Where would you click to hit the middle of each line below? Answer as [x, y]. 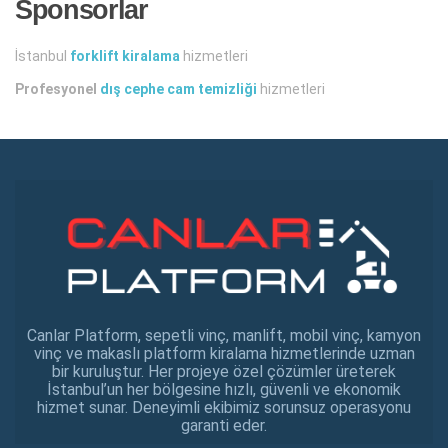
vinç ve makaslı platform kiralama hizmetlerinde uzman [224, 354]
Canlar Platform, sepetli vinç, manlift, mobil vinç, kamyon [224, 336]
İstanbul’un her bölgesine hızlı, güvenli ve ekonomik [224, 390]
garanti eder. [224, 426]
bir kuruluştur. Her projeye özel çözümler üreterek [224, 372]
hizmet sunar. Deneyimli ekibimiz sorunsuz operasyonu [224, 408]
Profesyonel [57, 88]
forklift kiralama [125, 55]
